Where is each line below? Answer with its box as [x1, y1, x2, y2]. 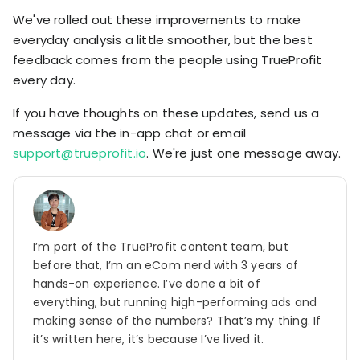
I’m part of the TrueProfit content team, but [33, 238, 288, 255]
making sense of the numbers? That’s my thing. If [33, 312, 321, 329]
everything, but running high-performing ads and [33, 293, 317, 310]
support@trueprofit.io [13, 144, 147, 162]
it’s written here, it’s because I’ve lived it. [33, 330, 264, 347]
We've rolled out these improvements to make [13, 10, 301, 28]
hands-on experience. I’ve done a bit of [33, 275, 260, 292]
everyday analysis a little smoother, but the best [13, 31, 313, 48]
